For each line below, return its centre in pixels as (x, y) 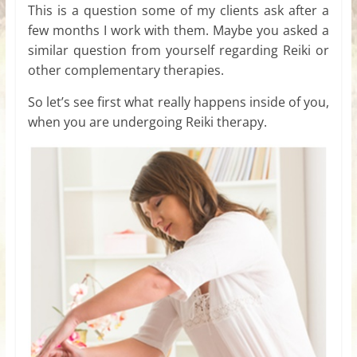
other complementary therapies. (126, 70)
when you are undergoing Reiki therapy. (147, 122)
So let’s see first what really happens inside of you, (178, 102)
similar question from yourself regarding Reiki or (178, 50)
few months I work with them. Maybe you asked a (178, 30)
